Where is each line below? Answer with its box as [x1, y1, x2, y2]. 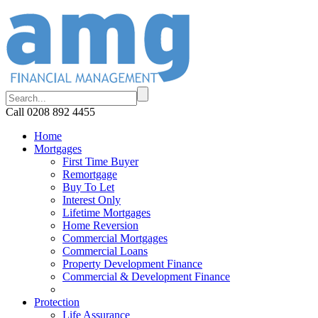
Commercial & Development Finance [62, 270, 230, 283]
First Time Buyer [62, 155, 138, 168]
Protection [34, 296, 79, 308]
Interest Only [62, 194, 121, 206]
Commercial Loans [62, 245, 148, 257]
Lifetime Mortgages [62, 207, 150, 219]
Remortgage [62, 168, 117, 180]
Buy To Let [62, 181, 114, 193]
